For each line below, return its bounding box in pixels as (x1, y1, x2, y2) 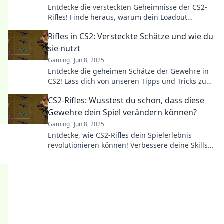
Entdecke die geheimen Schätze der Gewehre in (48, 66, 209, 76)
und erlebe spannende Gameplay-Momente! (48, 150, 197, 160)
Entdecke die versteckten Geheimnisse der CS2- (48, 2, 207, 12)
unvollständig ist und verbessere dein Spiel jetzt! (48, 22, 212, 32)
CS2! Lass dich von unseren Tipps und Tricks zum (48, 76, 213, 86)
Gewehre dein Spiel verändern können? (48, 107, 197, 118)
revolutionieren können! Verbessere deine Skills (48, 140, 208, 150)
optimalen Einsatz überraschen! (48, 86, 155, 96)
